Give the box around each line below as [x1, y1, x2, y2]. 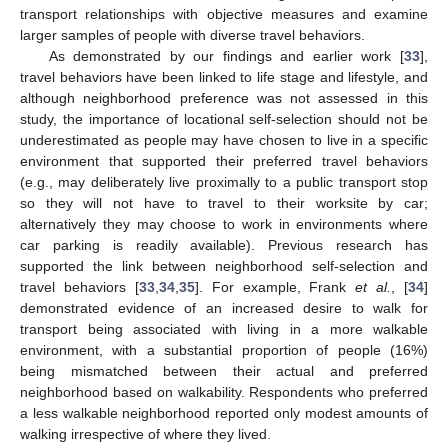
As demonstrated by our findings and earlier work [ [48, 47, 404, 64]
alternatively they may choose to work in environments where [20, 215, 428, 232]
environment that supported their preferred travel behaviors [20, 152, 428, 169]
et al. [355, 278, 392, 295]
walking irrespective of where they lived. [20, 425, 271, 442]
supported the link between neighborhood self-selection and [20, 257, 428, 274]
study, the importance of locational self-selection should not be [20, 110, 428, 127]
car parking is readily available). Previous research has [20, 236, 428, 253]
